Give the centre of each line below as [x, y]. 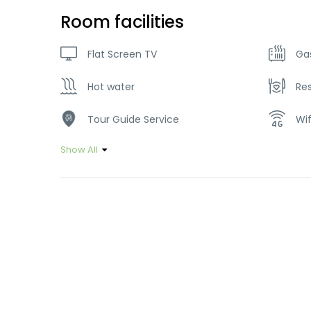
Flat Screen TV [122, 54]
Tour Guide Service [133, 119]
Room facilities [122, 22]
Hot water [111, 86]
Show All [79, 149]
